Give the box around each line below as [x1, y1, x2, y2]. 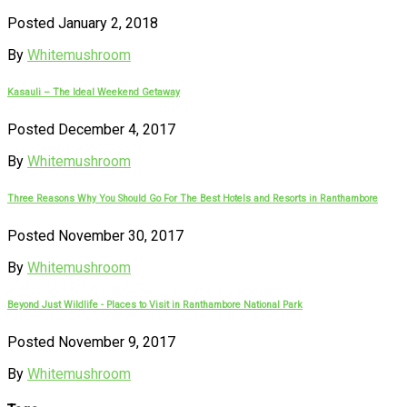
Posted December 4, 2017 [7, 120, 175, 138]
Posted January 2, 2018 [7, 14, 158, 32]
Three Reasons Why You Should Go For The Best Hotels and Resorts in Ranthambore [7, 192, 378, 204]
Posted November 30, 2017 [7, 226, 184, 244]
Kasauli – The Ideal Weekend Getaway [7, 85, 180, 98]
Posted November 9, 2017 [7, 333, 175, 351]
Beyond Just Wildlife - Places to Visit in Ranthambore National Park [7, 298, 303, 311]
